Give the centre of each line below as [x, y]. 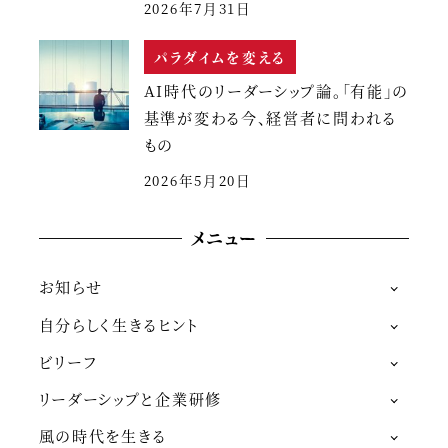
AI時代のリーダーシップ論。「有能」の [276, 91]
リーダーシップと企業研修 [130, 399]
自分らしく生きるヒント [118, 324]
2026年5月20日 [197, 180]
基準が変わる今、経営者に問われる [270, 118]
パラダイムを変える [220, 57]
